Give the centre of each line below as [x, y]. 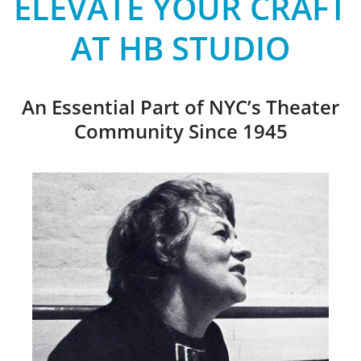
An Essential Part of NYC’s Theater [180, 106]
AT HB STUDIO [180, 48]
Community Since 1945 [180, 131]
